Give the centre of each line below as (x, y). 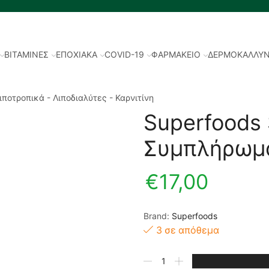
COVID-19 (125, 54)
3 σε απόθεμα (188, 230)
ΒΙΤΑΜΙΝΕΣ (27, 54)
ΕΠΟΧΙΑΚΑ (77, 54)
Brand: (158, 216)
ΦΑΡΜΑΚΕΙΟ (176, 54)
